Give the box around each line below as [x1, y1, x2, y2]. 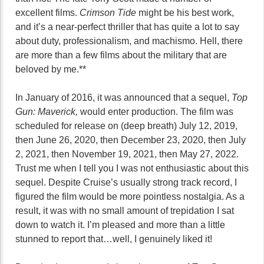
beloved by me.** [15, 64, 86, 74]
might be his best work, [138, 8, 234, 18]
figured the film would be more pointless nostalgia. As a [15, 192, 245, 202]
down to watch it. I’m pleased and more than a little [15, 220, 225, 230]
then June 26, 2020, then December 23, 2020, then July [15, 135, 246, 145]
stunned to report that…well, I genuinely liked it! [15, 234, 212, 244]
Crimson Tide [80, 8, 138, 18]
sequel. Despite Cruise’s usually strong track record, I [15, 177, 237, 187]
